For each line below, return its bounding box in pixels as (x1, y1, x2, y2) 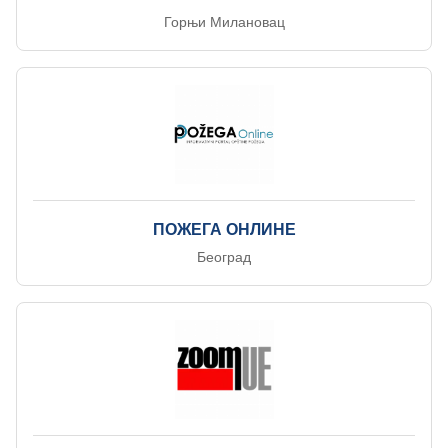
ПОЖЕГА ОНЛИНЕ (152, 221, 296, 238)
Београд (197, 249, 251, 265)
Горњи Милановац (163, 14, 285, 30)
